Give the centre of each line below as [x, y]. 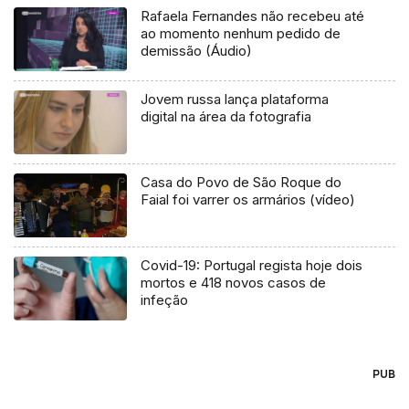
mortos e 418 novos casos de [234, 283]
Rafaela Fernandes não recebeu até [253, 16]
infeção [165, 300]
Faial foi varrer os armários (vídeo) [248, 200]
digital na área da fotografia [226, 117]
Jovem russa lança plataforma [235, 100]
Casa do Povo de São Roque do [241, 183]
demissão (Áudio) [197, 51]
